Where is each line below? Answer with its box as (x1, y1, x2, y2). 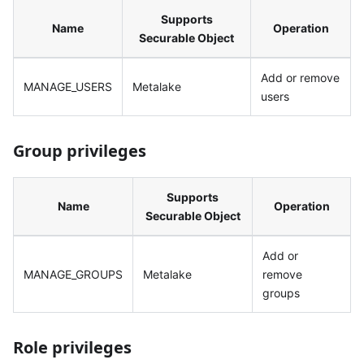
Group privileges (13, 139, 146, 162)
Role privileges (13, 336, 132, 358)
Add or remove (261, 70, 340, 84)
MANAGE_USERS (24, 79, 112, 93)
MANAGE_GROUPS (24, 266, 123, 281)
